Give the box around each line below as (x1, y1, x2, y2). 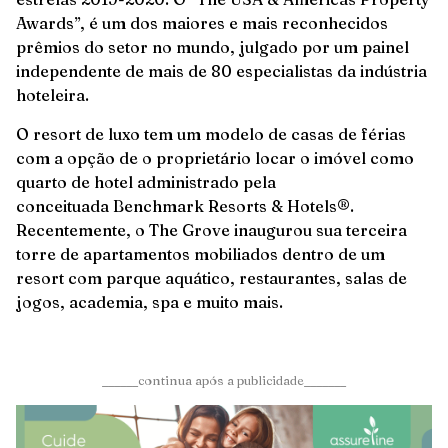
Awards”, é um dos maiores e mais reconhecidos (16, 13, 388, 34)
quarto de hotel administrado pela (16, 171, 276, 192)
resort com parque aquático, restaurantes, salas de (16, 267, 407, 288)
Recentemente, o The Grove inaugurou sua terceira (16, 219, 407, 240)
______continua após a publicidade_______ (102, 371, 346, 388)
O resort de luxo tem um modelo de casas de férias (16, 123, 406, 144)
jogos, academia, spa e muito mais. (16, 291, 283, 312)
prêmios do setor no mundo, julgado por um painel (16, 37, 409, 58)
